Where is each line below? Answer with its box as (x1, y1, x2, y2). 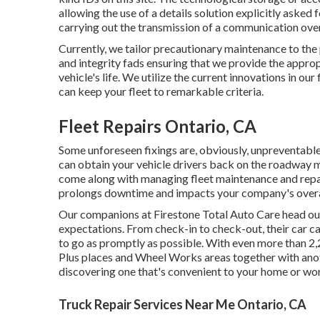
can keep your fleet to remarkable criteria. (59, 84, 264, 98)
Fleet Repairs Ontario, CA (59, 116, 256, 136)
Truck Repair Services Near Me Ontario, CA (59, 296, 306, 312)
